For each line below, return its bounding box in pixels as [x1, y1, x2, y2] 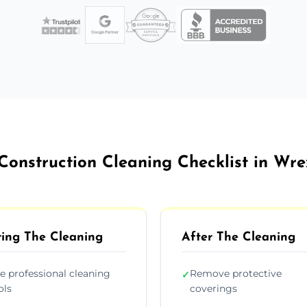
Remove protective [190, 267, 282, 280]
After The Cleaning [182, 230, 295, 244]
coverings [190, 282, 237, 295]
